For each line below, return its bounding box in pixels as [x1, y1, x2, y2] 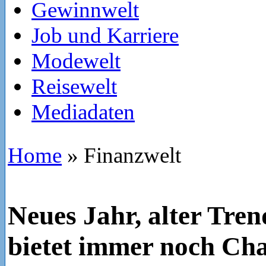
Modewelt [31, 49, 121, 73]
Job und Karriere [31, 23, 179, 47]
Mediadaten [31, 100, 135, 124]
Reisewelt [31, 74, 117, 99]
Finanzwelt [78, 143, 181, 167]
